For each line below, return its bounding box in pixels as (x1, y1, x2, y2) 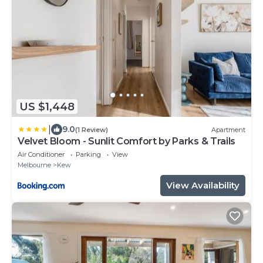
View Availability (166, 180, 240, 191)
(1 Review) (75, 125, 108, 134)
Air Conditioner (18, 150, 65, 159)
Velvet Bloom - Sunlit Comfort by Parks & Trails (18, 136, 235, 147)
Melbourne (18, 161, 51, 170)
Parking (76, 150, 101, 159)
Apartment (211, 125, 245, 134)
